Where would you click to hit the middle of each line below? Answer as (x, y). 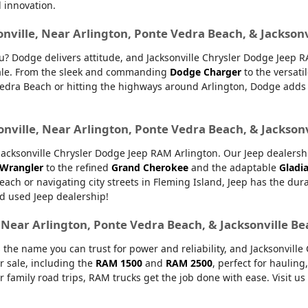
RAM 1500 (119, 263)
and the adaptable (233, 167)
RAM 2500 (189, 263)
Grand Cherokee (150, 167)
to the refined (77, 167)
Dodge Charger (205, 71)
